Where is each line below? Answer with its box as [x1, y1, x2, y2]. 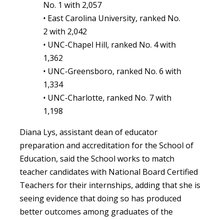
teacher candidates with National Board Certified [20, 166, 198, 177]
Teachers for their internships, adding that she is [20, 179, 200, 191]
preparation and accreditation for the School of [20, 139, 193, 151]
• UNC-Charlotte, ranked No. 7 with [43, 92, 171, 103]
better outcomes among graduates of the [20, 206, 173, 217]
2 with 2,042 [43, 26, 87, 37]
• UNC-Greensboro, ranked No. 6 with [43, 65, 181, 77]
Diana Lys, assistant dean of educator [20, 126, 158, 137]
